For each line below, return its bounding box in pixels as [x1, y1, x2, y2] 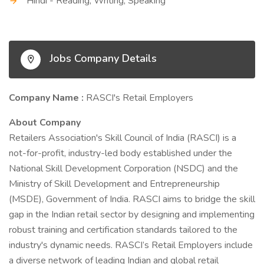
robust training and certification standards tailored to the [9, 223, 237, 236]
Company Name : [9, 91, 86, 104]
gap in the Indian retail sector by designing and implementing [9, 208, 255, 221]
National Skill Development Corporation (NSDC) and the [9, 162, 238, 175]
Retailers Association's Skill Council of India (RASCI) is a [9, 131, 236, 144]
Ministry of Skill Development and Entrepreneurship [9, 177, 220, 190]
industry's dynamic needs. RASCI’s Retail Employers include [9, 239, 253, 252]
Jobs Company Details [47, 51, 157, 66]
